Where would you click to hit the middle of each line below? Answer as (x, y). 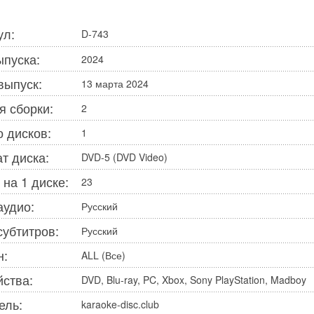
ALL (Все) (103, 255)
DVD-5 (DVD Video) (124, 157)
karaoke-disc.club (120, 304)
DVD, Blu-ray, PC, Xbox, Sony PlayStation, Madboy (194, 280)
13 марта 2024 (115, 83)
